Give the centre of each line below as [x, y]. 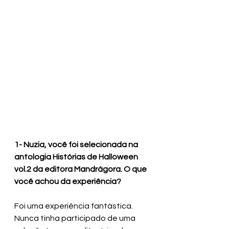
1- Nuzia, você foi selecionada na [77, 145]
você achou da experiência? [68, 182]
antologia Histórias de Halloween [77, 157]
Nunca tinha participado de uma [76, 219]
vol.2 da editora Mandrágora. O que [81, 169]
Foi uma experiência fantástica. [74, 206]
